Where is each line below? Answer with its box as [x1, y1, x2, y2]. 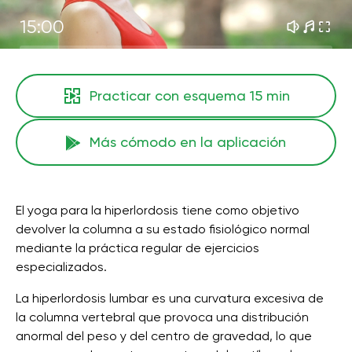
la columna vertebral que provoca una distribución [16, 310, 309, 324]
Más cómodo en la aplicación [90, 134, 286, 150]
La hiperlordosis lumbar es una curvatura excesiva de [16, 291, 324, 306]
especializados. [16, 259, 107, 274]
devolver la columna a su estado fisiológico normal [16, 222, 310, 236]
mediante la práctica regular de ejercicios [16, 240, 259, 255]
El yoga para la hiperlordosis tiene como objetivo [16, 203, 299, 218]
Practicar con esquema [89, 87, 250, 104]
